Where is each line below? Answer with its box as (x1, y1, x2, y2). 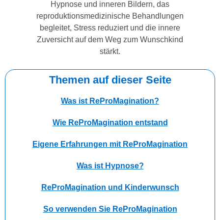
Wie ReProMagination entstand (52, 118, 168, 127)
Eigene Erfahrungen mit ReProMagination (32, 140, 188, 149)
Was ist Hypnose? (76, 162, 144, 170)
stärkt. (99, 47, 120, 55)
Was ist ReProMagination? (61, 97, 159, 106)
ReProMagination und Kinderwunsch (41, 183, 179, 192)
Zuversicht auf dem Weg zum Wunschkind (36, 35, 183, 44)
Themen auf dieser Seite (49, 74, 171, 86)
